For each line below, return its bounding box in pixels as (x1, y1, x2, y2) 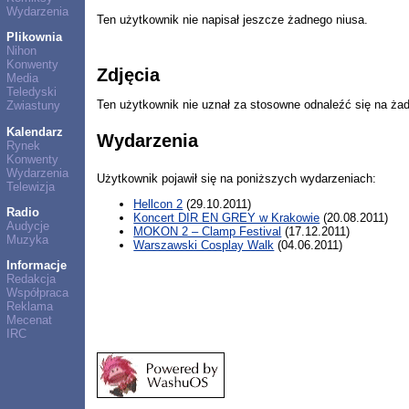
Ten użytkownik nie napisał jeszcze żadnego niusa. (97, 13, 369, 27)
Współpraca (5, 286, 68, 300)
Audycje (5, 218, 49, 233)
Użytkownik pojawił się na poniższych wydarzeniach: (97, 171, 377, 185)
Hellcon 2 (133, 196, 184, 211)
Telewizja (5, 179, 55, 194)
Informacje (5, 258, 67, 273)
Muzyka (5, 232, 48, 246)
